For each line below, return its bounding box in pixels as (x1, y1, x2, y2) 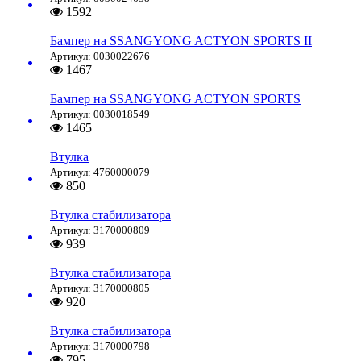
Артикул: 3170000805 (50, 282, 150, 295)
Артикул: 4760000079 (50, 166, 150, 179)
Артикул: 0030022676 (50, 50, 150, 63)
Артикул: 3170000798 (50, 340, 150, 353)
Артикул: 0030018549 (50, 108, 150, 121)
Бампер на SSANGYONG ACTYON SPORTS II (50, 34, 312, 48)
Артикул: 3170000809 (50, 224, 150, 237)
